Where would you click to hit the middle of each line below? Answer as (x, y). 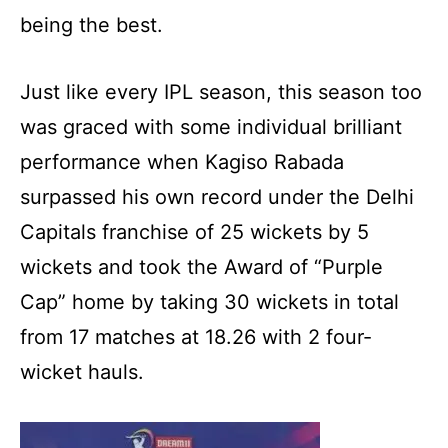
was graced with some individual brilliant (211, 126)
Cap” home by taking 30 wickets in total (209, 301)
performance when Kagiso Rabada (182, 161)
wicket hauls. (82, 371)
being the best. (91, 24)
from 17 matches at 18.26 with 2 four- (196, 336)
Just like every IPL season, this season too (221, 91)
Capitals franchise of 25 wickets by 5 (194, 231)
